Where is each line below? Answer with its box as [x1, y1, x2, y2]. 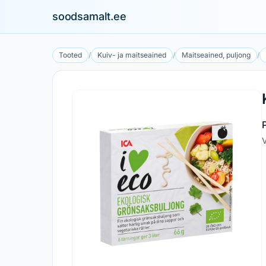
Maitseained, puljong [182, 50, 251, 59]
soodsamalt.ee [52, 10, 126, 23]
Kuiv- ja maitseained [97, 50, 166, 59]
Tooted [59, 50, 82, 59]
